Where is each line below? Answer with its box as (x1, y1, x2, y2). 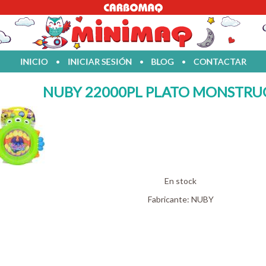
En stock (164, 176, 197, 186)
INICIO (20, 56, 48, 66)
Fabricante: (147, 194, 191, 204)
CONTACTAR (193, 56, 246, 66)
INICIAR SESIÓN (67, 56, 132, 66)
